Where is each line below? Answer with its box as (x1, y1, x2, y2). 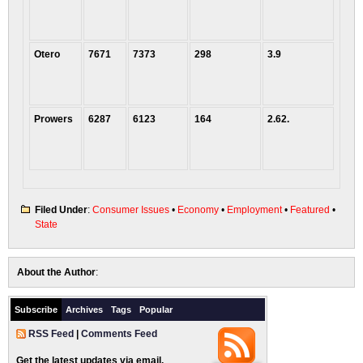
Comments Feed (81, 328, 157, 340)
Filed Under (35, 204, 88, 216)
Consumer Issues (92, 204, 169, 216)
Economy (177, 204, 219, 216)
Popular (139, 305, 173, 314)
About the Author (17, 267, 96, 278)
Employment (227, 204, 282, 216)
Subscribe (15, 305, 58, 314)
